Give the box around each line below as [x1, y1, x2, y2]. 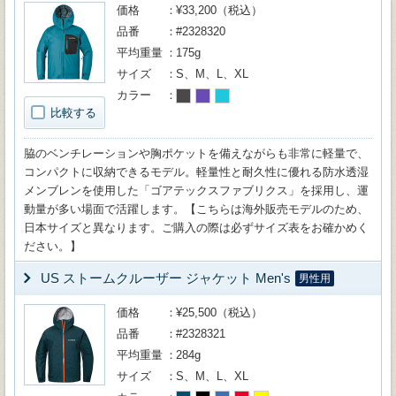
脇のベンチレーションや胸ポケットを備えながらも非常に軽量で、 [24, 147, 369, 160]
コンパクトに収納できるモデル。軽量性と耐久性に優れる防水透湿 [24, 165, 369, 179]
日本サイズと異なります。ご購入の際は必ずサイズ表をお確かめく [24, 221, 369, 234]
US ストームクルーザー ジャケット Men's [41, 270, 291, 286]
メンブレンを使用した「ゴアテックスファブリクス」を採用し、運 [24, 184, 369, 197]
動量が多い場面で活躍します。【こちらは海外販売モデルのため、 [24, 202, 369, 216]
